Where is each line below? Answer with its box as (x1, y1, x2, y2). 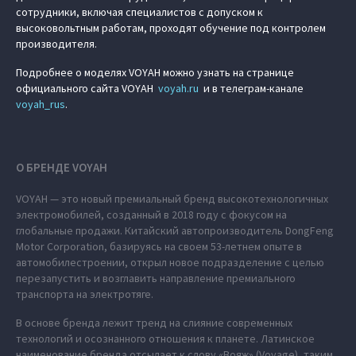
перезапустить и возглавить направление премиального (16, 271, 296, 285)
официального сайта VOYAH (16, 81, 158, 95)
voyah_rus (16, 97, 65, 111)
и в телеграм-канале (199, 81, 304, 95)
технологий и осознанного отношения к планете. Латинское (16, 331, 315, 346)
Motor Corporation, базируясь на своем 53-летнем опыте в (16, 239, 302, 253)
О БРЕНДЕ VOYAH (16, 160, 107, 175)
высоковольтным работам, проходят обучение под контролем (16, 21, 326, 35)
